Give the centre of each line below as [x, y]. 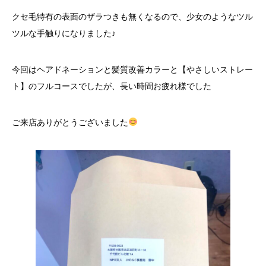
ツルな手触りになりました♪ [64, 33]
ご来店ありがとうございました [70, 122]
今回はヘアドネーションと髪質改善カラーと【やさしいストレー [132, 69]
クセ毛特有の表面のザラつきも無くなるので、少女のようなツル [132, 17]
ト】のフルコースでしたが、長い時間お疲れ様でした [112, 86]
